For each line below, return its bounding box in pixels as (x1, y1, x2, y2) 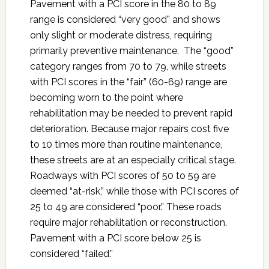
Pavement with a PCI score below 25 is (29, 232, 201, 244)
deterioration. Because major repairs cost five (29, 122, 229, 134)
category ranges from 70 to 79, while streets (29, 60, 226, 72)
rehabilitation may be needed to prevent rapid (29, 107, 232, 119)
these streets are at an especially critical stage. (29, 154, 236, 166)
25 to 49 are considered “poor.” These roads (29, 201, 222, 213)
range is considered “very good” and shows (29, 13, 220, 25)
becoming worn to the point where (29, 91, 183, 103)
